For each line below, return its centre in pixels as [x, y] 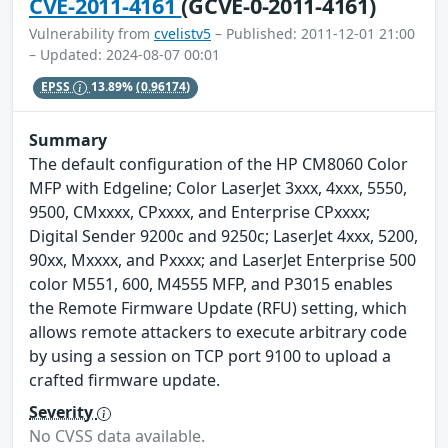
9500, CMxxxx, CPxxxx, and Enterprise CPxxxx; [199, 212]
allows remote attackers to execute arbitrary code [218, 332]
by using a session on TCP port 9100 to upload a [210, 356]
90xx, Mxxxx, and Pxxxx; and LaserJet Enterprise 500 [222, 260]
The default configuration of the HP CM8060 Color [218, 164]
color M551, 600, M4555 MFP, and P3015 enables [211, 284]
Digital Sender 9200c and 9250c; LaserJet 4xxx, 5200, [223, 236]
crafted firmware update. [124, 380]
